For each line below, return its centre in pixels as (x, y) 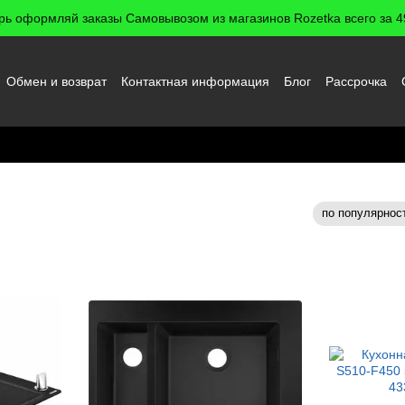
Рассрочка (356, 81)
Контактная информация (195, 81)
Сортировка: (269, 214)
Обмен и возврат (57, 81)
